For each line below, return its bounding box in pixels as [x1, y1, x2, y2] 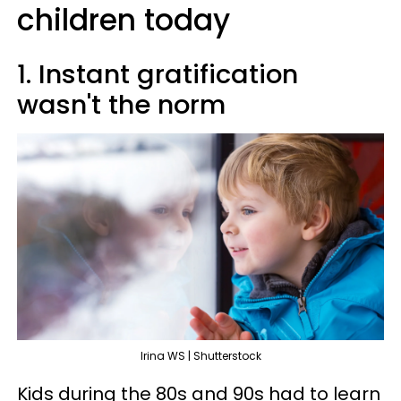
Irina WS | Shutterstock [140, 347, 261, 363]
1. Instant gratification [17, 56, 298, 92]
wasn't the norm [17, 87, 226, 123]
